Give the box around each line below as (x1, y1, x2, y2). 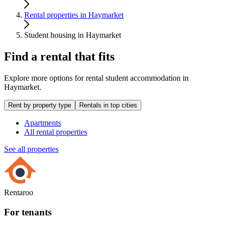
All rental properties (24, 128, 87, 137)
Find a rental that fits (4, 50, 115, 64)
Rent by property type (8, 101, 71, 109)
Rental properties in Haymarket (24, 11, 124, 20)
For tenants (4, 206, 51, 217)
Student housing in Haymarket (24, 31, 121, 40)
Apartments (24, 119, 61, 128)
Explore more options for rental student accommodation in (4, 74, 189, 83)
